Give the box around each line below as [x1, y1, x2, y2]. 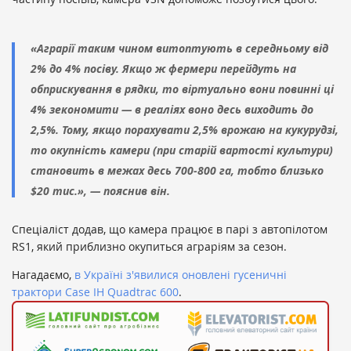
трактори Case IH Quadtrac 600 [12, 284, 179, 300]
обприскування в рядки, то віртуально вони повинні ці [31, 81, 334, 97]
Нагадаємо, [12, 267, 74, 283]
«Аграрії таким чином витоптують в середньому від [31, 41, 328, 56]
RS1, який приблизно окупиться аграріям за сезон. [12, 239, 287, 255]
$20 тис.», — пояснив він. [31, 183, 170, 199]
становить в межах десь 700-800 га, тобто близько [31, 163, 324, 179]
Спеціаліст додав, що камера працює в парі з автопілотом [12, 222, 327, 237]
